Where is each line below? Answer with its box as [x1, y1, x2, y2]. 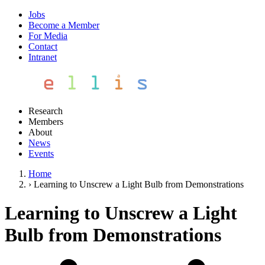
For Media [28, 31, 67, 41]
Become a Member [28, 20, 99, 30]
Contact [28, 41, 57, 51]
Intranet [28, 52, 57, 62]
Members [28, 117, 63, 127]
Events [28, 148, 54, 159]
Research [28, 106, 63, 116]
